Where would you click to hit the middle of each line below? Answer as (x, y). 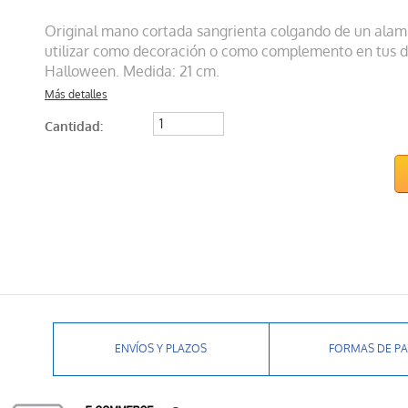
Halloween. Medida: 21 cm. (132, 71)
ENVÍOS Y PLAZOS (161, 349)
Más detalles (76, 95)
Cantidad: (74, 127)
